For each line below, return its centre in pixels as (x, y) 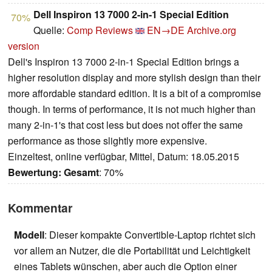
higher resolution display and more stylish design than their (134, 78)
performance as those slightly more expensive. (107, 141)
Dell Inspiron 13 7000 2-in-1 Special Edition (131, 15)
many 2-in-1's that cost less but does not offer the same (125, 125)
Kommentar (40, 208)
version (24, 46)
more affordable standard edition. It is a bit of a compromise (134, 93)
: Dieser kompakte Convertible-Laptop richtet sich (150, 235)
